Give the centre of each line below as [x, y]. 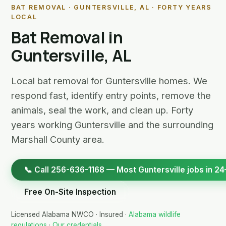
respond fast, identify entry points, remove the [111, 95]
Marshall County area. [58, 139]
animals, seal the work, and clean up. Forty [102, 110]
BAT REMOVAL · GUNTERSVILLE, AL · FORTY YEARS [111, 8]
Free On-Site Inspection [70, 192]
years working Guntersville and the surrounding [112, 124]
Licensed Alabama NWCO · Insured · [70, 214]
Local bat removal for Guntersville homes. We [109, 80]
